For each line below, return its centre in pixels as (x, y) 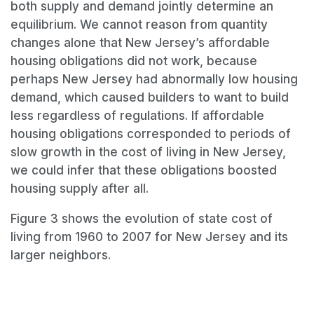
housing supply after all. (80, 189)
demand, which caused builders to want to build (150, 98)
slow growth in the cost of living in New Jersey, (148, 152)
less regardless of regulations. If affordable (137, 116)
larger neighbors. (61, 255)
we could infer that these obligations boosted (144, 171)
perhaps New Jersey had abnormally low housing (154, 80)
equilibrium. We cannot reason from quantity (139, 25)
